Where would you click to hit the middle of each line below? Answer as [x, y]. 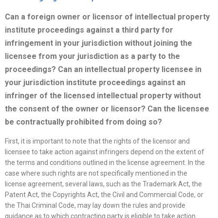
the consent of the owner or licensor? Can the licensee [107, 109]
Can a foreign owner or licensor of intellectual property [107, 17]
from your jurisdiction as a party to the [109, 56]
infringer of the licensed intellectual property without [103, 96]
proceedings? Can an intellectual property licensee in [103, 70]
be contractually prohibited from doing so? [83, 122]
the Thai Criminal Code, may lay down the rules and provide [95, 206]
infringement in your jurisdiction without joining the [99, 43]
